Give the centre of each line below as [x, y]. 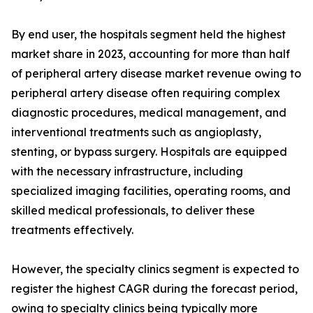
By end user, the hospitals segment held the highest [148, 34]
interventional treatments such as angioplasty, [136, 132]
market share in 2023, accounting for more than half [151, 54]
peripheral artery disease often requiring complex [146, 93]
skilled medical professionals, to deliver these [133, 210]
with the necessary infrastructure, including [127, 171]
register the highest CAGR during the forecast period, [154, 289]
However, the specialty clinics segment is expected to [155, 269]
